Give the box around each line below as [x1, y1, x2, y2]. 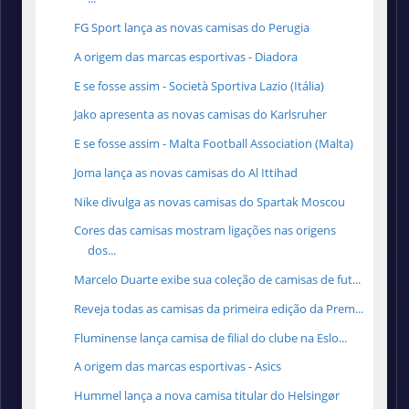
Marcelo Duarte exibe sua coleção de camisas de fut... [74, 271, 362, 288]
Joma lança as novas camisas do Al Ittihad [74, 163, 299, 181]
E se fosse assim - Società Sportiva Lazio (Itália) [74, 77, 325, 94]
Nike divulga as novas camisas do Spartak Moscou [74, 193, 346, 210]
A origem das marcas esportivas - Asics [74, 358, 282, 375]
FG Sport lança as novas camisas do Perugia [74, 19, 310, 37]
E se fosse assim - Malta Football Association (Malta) [74, 135, 354, 152]
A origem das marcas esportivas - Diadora [74, 47, 299, 65]
